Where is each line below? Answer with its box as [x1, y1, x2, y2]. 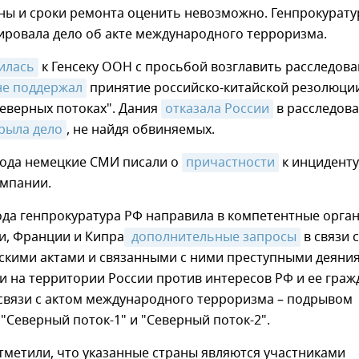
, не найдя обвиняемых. [67, 120, 215, 139]
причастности [186, 153, 275, 172]
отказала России [165, 99, 269, 119]
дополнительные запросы [128, 228, 296, 247]
